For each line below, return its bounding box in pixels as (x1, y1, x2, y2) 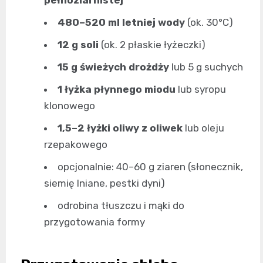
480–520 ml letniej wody (58, 16, 185, 29)
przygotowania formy (44, 216, 145, 228)
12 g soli (58, 39, 99, 51)
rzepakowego (44, 139, 107, 151)
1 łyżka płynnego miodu (58, 83, 176, 96)
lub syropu (176, 83, 226, 96)
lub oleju (183, 122, 224, 134)
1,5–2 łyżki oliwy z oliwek (58, 122, 183, 134)
